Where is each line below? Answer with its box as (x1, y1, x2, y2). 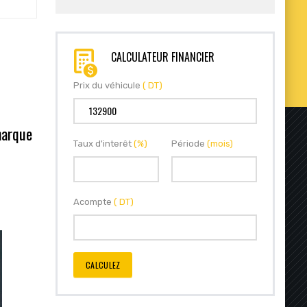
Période (171, 138, 207, 149)
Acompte (73, 196, 114, 207)
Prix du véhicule (73, 79, 143, 90)
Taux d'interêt (73, 138, 134, 149)
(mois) (207, 138, 233, 149)
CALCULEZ (86, 258, 121, 271)
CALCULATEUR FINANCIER (111, 48, 214, 65)
